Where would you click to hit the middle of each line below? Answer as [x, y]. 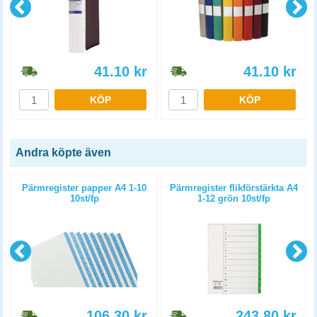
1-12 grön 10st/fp [234, 198]
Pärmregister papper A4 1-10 [84, 188]
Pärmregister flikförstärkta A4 [234, 188]
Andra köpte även [63, 152]
